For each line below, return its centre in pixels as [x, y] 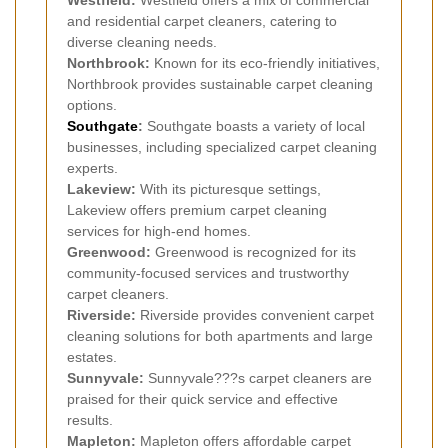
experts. [92, 168]
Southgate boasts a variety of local [254, 126]
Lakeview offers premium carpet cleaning [197, 210]
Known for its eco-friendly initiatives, [265, 63]
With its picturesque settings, [228, 189]
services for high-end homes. [159, 231]
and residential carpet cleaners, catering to [202, 21]
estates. [92, 357]
